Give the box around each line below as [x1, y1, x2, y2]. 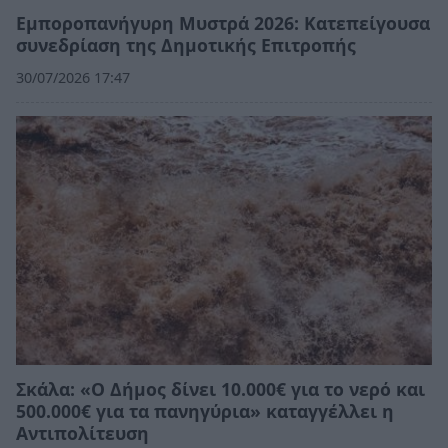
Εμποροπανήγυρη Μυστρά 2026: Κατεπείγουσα [16, 11, 430, 36]
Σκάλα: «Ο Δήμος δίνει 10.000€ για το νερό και [16, 377, 425, 402]
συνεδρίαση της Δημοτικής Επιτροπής [16, 33, 356, 58]
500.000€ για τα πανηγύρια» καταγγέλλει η [16, 399, 394, 424]
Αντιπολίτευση [16, 421, 149, 446]
